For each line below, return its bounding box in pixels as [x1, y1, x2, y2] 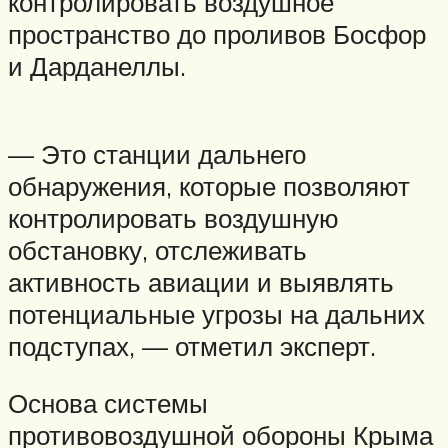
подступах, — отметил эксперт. [8, 329, 376, 362]
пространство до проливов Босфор [8, 18, 426, 50]
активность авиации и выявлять [8, 265, 394, 298]
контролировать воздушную [8, 201, 339, 234]
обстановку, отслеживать [8, 233, 307, 266]
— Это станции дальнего [8, 137, 306, 170]
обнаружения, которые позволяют [8, 169, 410, 202]
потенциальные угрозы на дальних [8, 297, 425, 330]
